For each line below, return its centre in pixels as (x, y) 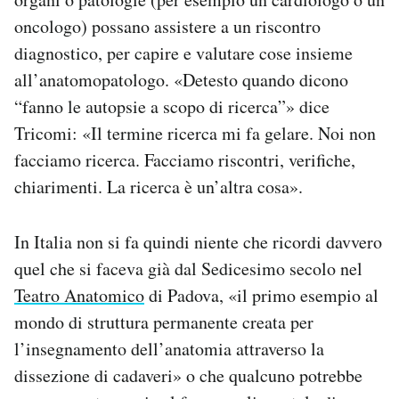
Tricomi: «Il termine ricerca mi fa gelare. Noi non (195, 134)
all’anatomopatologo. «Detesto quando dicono (181, 80)
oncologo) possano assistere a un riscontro (167, 27)
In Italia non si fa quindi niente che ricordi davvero (198, 242)
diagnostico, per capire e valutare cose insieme (183, 53)
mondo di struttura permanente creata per (164, 322)
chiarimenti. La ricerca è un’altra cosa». (159, 187)
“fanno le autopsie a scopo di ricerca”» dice (172, 107)
